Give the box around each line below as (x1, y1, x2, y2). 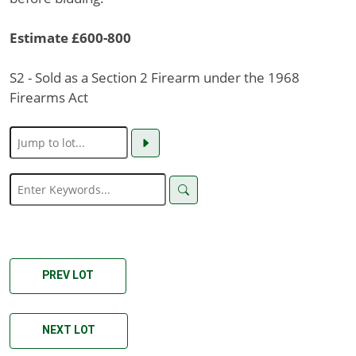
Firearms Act (10, 87, 88, 107)
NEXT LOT (42, 323, 95, 337)
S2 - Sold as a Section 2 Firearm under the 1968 (10, 68, 300, 87)
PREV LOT (42, 269, 94, 282)
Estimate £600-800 (10, 28, 131, 48)
